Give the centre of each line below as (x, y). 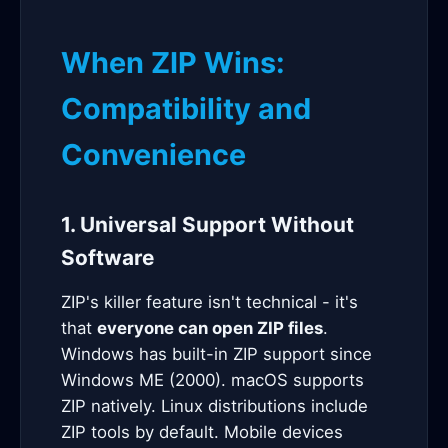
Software (107, 257)
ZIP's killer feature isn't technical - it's (209, 302)
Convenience (153, 154)
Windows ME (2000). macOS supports (212, 380)
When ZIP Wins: (173, 62)
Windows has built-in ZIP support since (216, 354)
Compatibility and (186, 108)
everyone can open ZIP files (210, 328)
